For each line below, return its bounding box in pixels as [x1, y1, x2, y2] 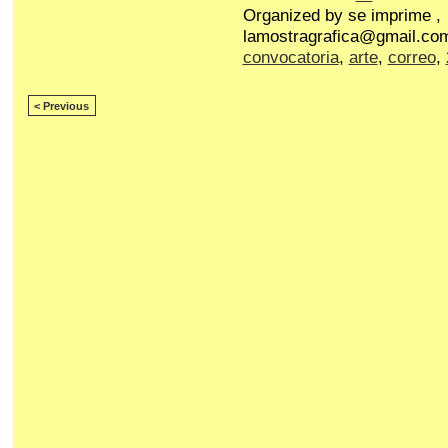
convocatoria [242, 48, 339, 68]
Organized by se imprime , [242, 6, 441, 26]
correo [387, 48, 436, 68]
